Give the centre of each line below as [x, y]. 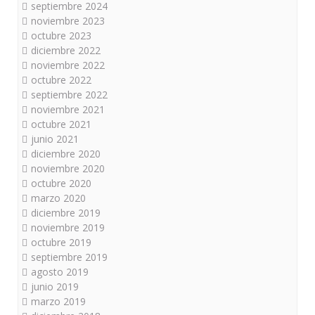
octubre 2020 [61, 183]
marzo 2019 [58, 301]
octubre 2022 [61, 80]
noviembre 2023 [68, 21]
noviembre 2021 [68, 109]
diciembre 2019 [66, 213]
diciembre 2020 [66, 154]
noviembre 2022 [68, 65]
